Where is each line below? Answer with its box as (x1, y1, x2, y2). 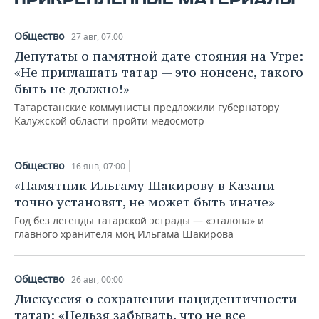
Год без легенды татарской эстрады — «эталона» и (14, 214, 264, 228)
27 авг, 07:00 (71, 31, 123, 43)
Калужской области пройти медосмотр (14, 114, 204, 128)
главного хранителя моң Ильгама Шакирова (14, 227, 234, 241)
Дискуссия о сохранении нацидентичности (14, 291, 297, 308)
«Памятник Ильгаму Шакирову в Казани (14, 177, 275, 194)
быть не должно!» (14, 80, 130, 98)
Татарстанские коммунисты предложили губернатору (14, 100, 279, 115)
